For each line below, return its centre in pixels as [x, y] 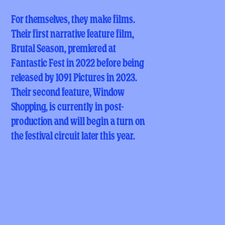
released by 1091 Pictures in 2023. [74, 79]
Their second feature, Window [68, 93]
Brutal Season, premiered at [64, 49]
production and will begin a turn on [78, 122]
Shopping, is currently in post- [68, 108]
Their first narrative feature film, [73, 35]
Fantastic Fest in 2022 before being [78, 64]
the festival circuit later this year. [73, 137]
